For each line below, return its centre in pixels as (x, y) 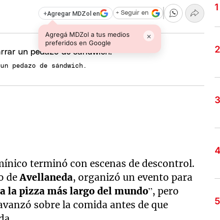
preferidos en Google (78, 42)
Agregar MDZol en (73, 13)
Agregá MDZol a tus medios (88, 34)
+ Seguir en (132, 13)
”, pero (164, 191)
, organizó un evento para (133, 177)
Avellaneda (46, 177)
